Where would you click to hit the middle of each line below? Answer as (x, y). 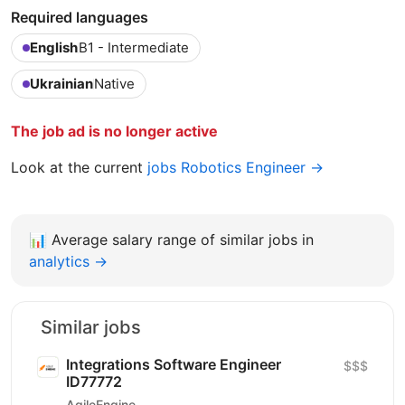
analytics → (68, 261)
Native (114, 83)
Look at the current (79, 167)
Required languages (80, 17)
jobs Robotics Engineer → (235, 167)
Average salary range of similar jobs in (183, 239)
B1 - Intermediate (134, 47)
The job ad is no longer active (114, 131)
